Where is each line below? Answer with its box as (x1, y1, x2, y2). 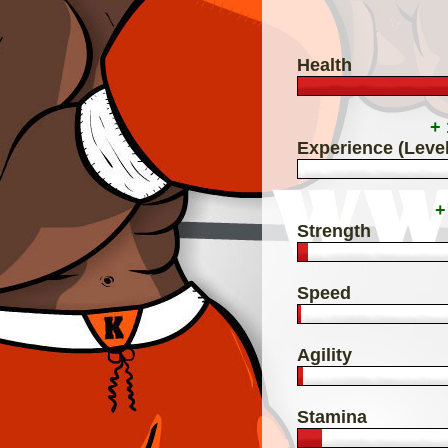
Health (297, 54, 352, 75)
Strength (297, 220, 371, 241)
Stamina (297, 406, 367, 427)
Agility (297, 344, 352, 365)
